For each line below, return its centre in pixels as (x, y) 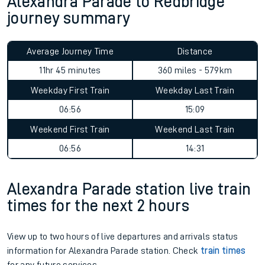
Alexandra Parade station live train (129, 189)
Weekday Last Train (195, 91)
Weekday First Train (70, 91)
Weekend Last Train (195, 130)
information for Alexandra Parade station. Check (104, 251)
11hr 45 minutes (70, 70)
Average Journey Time (70, 51)
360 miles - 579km (195, 70)
